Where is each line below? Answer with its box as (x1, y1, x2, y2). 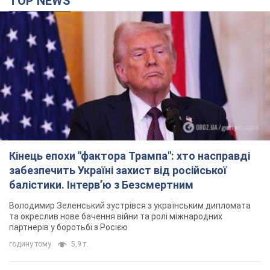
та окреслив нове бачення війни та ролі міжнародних (9, 212, 222, 222)
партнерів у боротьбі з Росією (9, 222, 128, 233)
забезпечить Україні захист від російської (9, 164, 227, 177)
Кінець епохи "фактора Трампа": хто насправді (9, 149, 250, 163)
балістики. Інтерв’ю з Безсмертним (9, 178, 193, 192)
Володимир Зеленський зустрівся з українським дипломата (9, 201, 251, 211)
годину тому (9, 240, 51, 249)
